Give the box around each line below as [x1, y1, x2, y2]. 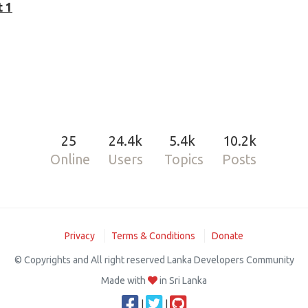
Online [50, 152, 91, 167]
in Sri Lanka [157, 275, 207, 286]
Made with [101, 275, 148, 286]
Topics [164, 152, 203, 167]
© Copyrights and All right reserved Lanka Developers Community [14, 254, 294, 265]
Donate [212, 230, 243, 241]
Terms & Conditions [111, 230, 195, 241]
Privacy [65, 230, 95, 241]
